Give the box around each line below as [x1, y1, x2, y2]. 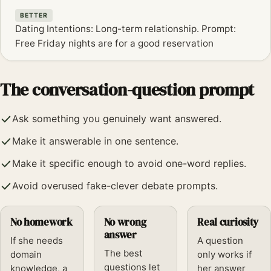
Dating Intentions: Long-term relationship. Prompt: [15, 23, 236, 35]
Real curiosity [197, 215, 259, 230]
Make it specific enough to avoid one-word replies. [12, 157, 246, 170]
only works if [197, 249, 252, 261]
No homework [10, 215, 73, 230]
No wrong [103, 215, 146, 230]
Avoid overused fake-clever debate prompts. [12, 180, 218, 192]
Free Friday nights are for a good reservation [15, 38, 214, 50]
